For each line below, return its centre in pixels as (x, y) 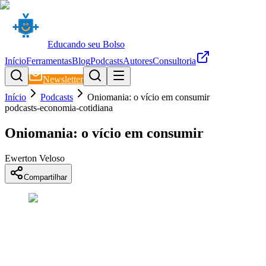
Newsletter (63, 79)
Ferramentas (49, 61)
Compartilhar (45, 177)
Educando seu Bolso (86, 44)
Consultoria (174, 61)
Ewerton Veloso (35, 158)
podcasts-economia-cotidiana (59, 108)
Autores (138, 61)
